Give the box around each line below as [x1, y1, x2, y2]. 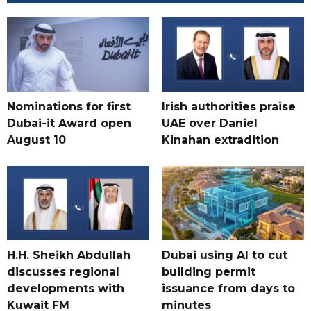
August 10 [7, 133, 66, 147]
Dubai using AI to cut [161, 249, 287, 262]
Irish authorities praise [161, 100, 296, 114]
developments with [7, 282, 124, 296]
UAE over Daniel [161, 117, 258, 131]
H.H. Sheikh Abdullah [7, 249, 131, 262]
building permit [161, 265, 255, 279]
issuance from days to [161, 282, 295, 296]
